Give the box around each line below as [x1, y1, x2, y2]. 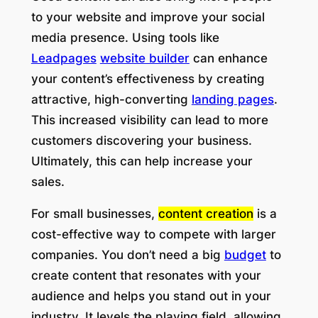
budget [224, 248, 266, 263]
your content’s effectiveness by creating [31, 71, 265, 86]
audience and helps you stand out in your [31, 289, 271, 304]
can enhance [189, 50, 268, 65]
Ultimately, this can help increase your [31, 153, 253, 168]
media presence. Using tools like [31, 30, 219, 45]
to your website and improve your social [31, 9, 265, 24]
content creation [158, 207, 253, 221]
